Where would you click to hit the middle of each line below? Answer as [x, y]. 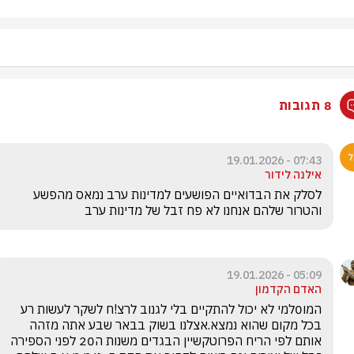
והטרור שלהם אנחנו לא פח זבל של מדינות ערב [203, 210]
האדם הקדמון [288, 289]
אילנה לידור [293, 175]
